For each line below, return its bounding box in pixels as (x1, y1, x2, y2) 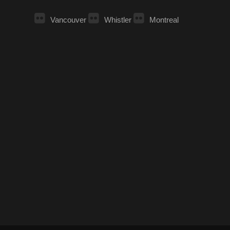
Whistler (104, 15, 131, 25)
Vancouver (50, 15, 86, 25)
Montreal (149, 15, 179, 25)
